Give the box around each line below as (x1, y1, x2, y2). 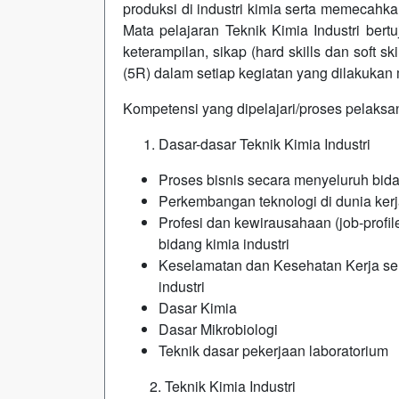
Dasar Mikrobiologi (159, 319, 278, 339)
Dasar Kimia (159, 297, 237, 318)
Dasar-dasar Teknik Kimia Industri (159, 134, 370, 154)
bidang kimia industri (159, 233, 289, 254)
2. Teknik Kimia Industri (150, 376, 296, 396)
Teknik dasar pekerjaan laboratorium (159, 340, 388, 361)
